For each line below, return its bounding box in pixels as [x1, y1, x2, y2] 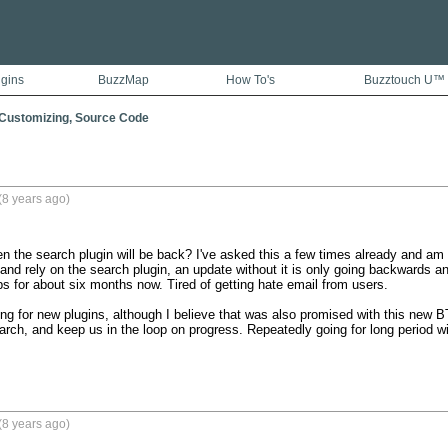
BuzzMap [97, 73, 149, 87]
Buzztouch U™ [364, 73, 445, 87]
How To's [225, 73, 275, 87]
